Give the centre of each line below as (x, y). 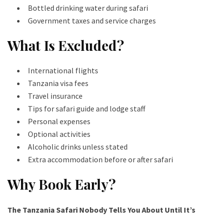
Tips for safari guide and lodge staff (87, 109)
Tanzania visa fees (58, 83)
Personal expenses (59, 121)
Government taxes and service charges (92, 21)
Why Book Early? (62, 184)
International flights (63, 71)
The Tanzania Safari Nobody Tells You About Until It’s (101, 210)
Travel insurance (55, 96)
